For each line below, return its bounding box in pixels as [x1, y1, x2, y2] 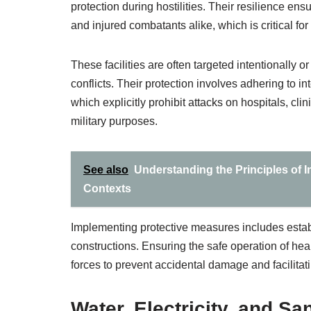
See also [83, 164, 128, 176]
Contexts [83, 183, 131, 194]
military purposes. [71, 115, 158, 127]
